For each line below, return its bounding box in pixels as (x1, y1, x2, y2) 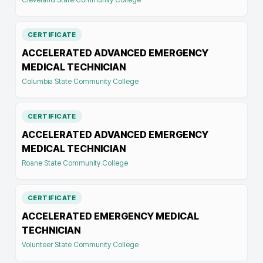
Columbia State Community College (22, 77, 139, 86)
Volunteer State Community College (22, 240, 139, 249)
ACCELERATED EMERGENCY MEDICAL (22, 210, 199, 222)
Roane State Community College (22, 159, 128, 167)
